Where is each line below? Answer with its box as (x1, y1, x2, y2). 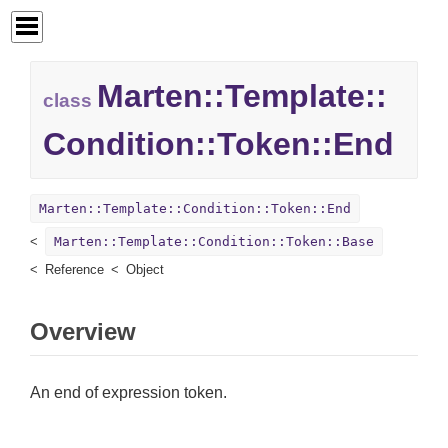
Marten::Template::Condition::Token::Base (54, 234, 374, 250)
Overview (30, 318, 136, 346)
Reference (45, 262, 104, 278)
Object (126, 262, 164, 278)
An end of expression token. (30, 384, 227, 402)
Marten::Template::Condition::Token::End (39, 201, 351, 217)
